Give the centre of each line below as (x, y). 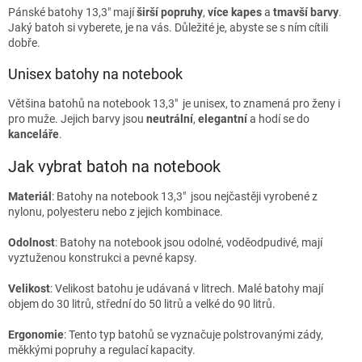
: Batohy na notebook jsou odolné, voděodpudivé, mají (189, 242)
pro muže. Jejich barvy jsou (77, 119)
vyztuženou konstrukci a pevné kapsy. (104, 258)
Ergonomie (36, 335)
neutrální (170, 119)
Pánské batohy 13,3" (59, 13)
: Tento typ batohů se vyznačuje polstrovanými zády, (194, 335)
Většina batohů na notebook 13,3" (93, 104)
